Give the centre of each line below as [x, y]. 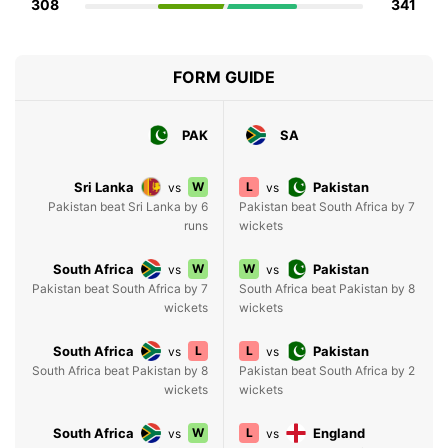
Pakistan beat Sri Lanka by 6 [128, 206]
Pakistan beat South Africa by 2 [327, 370]
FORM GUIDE [224, 77]
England [339, 433]
